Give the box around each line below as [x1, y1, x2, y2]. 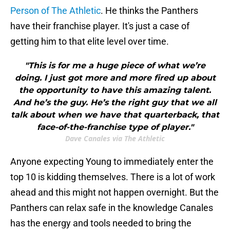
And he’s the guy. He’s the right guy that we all [13, 98, 217, 108]
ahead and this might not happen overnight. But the [10, 187, 219, 198]
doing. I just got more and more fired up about [14, 73, 216, 83]
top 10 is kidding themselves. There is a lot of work [10, 171, 215, 183]
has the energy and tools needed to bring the [10, 218, 191, 229]
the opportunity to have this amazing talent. [19, 85, 211, 95]
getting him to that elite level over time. [10, 36, 169, 47]
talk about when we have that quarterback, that [11, 110, 219, 120]
